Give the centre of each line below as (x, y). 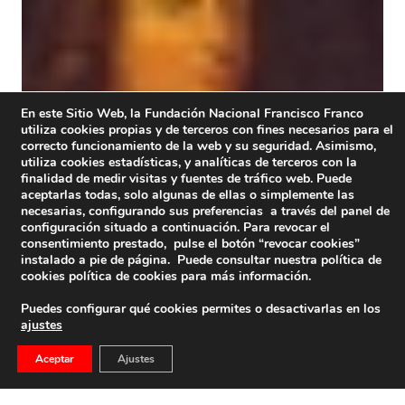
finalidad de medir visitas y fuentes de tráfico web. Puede (186, 179)
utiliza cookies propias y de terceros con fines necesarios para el (207, 130)
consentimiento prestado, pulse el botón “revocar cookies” (190, 244)
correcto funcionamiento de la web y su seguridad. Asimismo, (198, 146)
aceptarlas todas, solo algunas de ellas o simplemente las (188, 195)
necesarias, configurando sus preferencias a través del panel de (205, 211)
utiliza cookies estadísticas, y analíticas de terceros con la (189, 162)
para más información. (244, 276)
